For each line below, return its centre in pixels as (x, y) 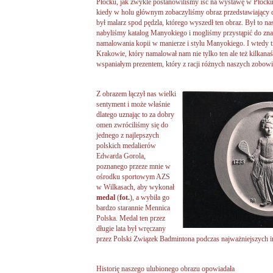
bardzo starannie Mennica (133, 207)
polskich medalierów (126, 145)
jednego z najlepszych (128, 135)
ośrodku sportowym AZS (133, 176)
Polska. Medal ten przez (131, 218)
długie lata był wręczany (131, 228)
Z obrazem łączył (121, 94)
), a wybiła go (150, 197)
